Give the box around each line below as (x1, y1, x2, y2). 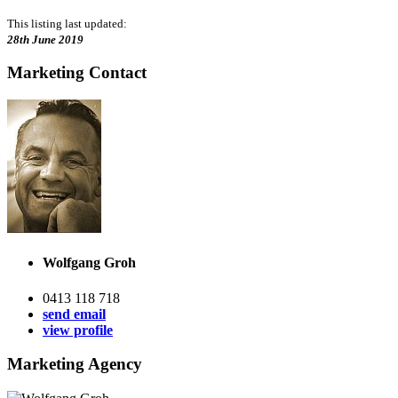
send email (43, 306, 106, 322)
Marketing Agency (7, 354, 142, 374)
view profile (43, 322, 113, 338)
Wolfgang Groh (43, 255, 136, 271)
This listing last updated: (7, 16, 127, 30)
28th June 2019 (7, 32, 84, 46)
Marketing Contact (7, 63, 147, 83)
